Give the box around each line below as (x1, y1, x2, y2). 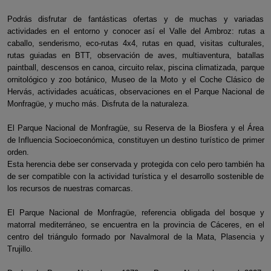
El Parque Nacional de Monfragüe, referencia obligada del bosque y (7, 208, 264, 217)
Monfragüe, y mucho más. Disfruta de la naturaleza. (7, 99, 189, 108)
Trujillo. (7, 244, 33, 253)
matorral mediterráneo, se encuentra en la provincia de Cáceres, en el (7, 220, 264, 229)
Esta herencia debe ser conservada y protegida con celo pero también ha (7, 160, 264, 169)
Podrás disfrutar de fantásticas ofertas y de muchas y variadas (7, 15, 264, 24)
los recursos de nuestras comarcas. (7, 184, 133, 193)
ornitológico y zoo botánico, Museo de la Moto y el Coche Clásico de (7, 75, 264, 84)
